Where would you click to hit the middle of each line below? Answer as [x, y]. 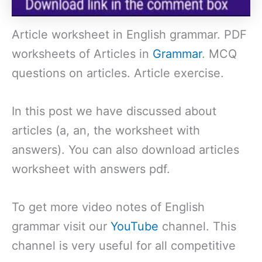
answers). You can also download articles [125, 149]
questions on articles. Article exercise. [118, 73]
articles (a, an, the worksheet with [106, 130]
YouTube [136, 226]
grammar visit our [61, 226]
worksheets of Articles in [82, 54]
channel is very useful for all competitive [124, 245]
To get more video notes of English [108, 207]
